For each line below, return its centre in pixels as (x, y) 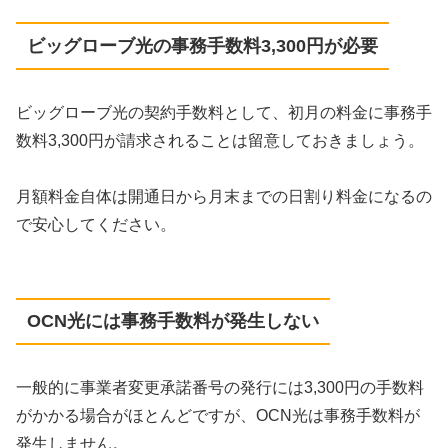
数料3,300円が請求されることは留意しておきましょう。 (220, 140)
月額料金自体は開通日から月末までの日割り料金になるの (224, 196)
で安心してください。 (96, 224)
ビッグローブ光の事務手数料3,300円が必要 (202, 45)
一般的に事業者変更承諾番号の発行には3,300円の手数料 (220, 388)
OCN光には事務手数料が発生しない (172, 321)
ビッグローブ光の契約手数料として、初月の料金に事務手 (224, 112)
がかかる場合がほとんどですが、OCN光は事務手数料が (218, 416)
